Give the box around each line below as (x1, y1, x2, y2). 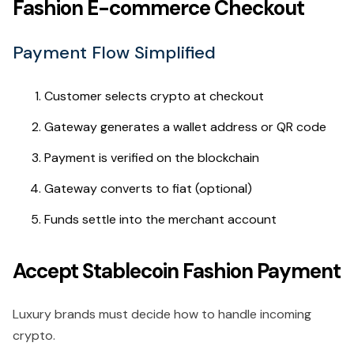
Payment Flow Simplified (13, 40, 216, 64)
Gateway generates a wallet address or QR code (44, 118, 326, 135)
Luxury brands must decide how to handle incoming (13, 305, 311, 322)
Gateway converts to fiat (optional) (44, 179, 252, 197)
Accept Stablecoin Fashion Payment (13, 257, 341, 284)
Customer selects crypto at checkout (44, 87, 264, 104)
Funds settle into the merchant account (44, 210, 277, 228)
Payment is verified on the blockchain (44, 149, 259, 166)
